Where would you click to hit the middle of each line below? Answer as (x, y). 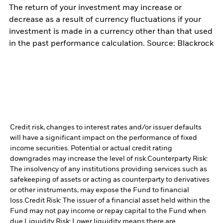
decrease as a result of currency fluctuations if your (105, 20)
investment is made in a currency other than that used (111, 32)
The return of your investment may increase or (95, 8)
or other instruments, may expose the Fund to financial (100, 190)
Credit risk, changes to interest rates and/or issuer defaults (106, 128)
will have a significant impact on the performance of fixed (104, 138)
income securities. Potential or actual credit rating (91, 149)
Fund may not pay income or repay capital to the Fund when (108, 211)
